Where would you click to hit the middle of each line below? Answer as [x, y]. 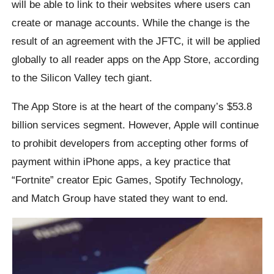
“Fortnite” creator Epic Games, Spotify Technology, [128, 180]
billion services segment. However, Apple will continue [135, 124]
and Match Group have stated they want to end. [120, 198]
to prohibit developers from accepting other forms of [130, 143]
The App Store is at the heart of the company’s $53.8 [132, 106]
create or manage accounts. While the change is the [131, 22]
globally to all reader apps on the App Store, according [135, 59]
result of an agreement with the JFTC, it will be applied [136, 41]
